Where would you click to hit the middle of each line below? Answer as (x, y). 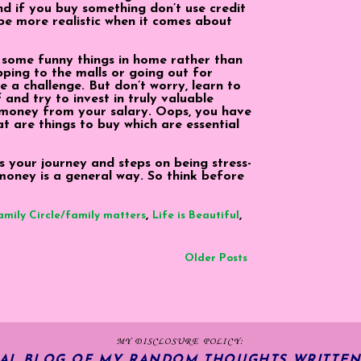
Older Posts (216, 258)
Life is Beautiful (196, 215)
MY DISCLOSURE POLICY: (180, 342)
